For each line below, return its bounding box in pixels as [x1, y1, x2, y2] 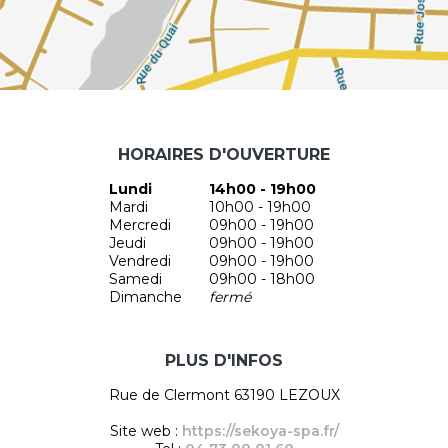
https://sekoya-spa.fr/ [181, 422, 339, 440]
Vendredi [108, 252, 171, 270]
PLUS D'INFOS [165, 351, 283, 370]
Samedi [108, 270, 162, 288]
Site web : [109, 422, 182, 440]
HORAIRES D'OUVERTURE [118, 145, 330, 164]
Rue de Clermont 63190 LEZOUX [108, 386, 340, 404]
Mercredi [108, 216, 171, 234]
